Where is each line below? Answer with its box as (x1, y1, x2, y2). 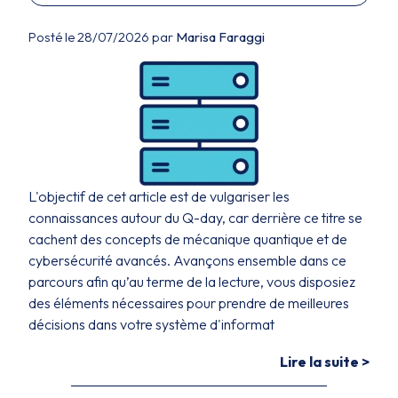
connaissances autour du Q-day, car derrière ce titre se (28, 209, 362, 227)
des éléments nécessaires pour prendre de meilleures (28, 294, 349, 312)
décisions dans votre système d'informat (28, 315, 275, 333)
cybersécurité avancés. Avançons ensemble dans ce (28, 251, 346, 269)
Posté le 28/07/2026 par (28, 28, 176, 45)
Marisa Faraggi (176, 28, 265, 45)
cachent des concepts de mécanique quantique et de (28, 230, 347, 248)
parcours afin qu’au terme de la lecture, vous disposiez (28, 273, 355, 291)
